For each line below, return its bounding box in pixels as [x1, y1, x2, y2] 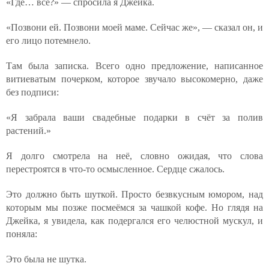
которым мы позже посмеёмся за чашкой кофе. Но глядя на [6, 202, 263, 213]
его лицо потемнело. [6, 35, 91, 46]
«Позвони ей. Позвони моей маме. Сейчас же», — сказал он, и [6, 22, 263, 32]
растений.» [6, 125, 51, 136]
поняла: [6, 229, 37, 239]
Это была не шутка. [6, 254, 86, 264]
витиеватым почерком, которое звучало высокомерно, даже [6, 74, 263, 84]
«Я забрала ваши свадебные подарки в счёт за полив [6, 112, 263, 122]
